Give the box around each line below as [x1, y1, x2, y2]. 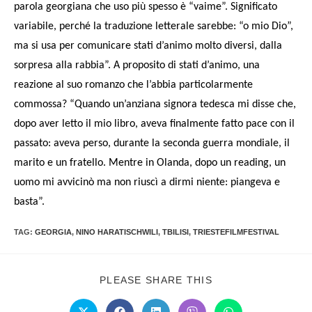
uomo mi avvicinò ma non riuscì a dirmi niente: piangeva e [14, 177, 280, 189]
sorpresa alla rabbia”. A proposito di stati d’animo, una [14, 60, 260, 72]
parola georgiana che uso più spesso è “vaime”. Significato [14, 1, 277, 13]
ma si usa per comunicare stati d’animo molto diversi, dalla [14, 40, 282, 52]
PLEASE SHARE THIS [99, 274, 213, 286]
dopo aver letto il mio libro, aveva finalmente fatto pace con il [14, 118, 295, 130]
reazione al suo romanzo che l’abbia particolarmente [14, 79, 253, 91]
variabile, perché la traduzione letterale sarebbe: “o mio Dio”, [14, 21, 293, 33]
